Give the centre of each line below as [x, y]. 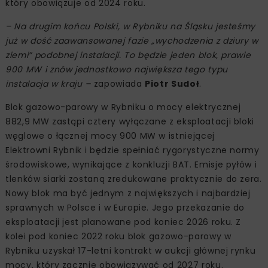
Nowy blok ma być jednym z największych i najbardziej [128, 193]
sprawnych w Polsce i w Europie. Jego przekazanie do [125, 207]
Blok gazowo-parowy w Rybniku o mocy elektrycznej [123, 107]
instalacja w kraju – [48, 83]
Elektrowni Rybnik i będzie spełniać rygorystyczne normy [133, 150]
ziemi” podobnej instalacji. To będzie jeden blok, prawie [128, 55]
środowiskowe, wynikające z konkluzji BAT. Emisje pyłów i [131, 164]
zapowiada [118, 83]
